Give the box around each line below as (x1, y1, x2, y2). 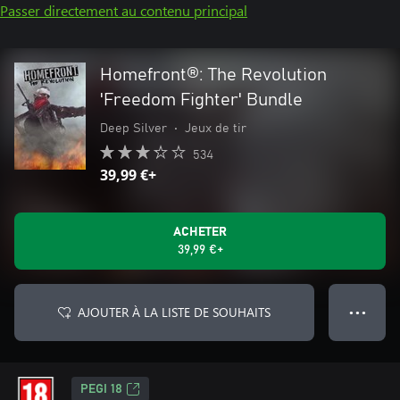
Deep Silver (100, 122, 167, 135)
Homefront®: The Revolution (100, 66, 327, 84)
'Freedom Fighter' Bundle (100, 91, 303, 109)
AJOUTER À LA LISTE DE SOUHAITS (78, 304, 271, 321)
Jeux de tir (185, 122, 246, 135)
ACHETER (173, 226, 227, 238)
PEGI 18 (80, 383, 122, 396)
